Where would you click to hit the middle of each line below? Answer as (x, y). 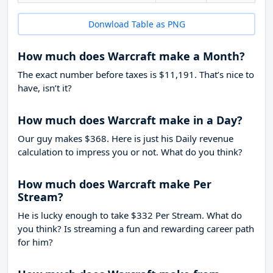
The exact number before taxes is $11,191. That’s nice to (136, 75)
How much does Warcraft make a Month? (131, 56)
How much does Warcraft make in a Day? (130, 120)
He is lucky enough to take (74, 215)
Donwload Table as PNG (136, 24)
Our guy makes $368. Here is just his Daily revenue (126, 139)
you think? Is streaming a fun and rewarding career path (136, 229)
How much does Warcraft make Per (115, 184)
